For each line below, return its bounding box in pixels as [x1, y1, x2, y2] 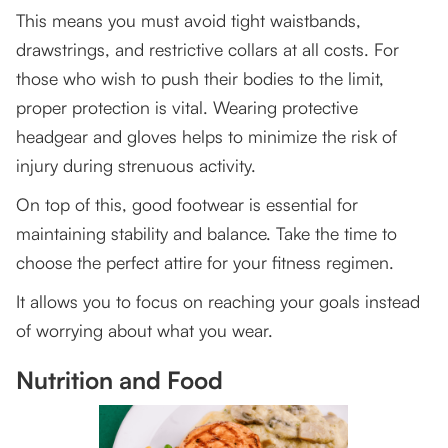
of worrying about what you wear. [16, 319, 273, 342]
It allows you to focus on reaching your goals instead [16, 290, 420, 313]
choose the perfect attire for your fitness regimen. [16, 251, 394, 274]
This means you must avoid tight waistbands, [16, 9, 361, 32]
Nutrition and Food [16, 365, 223, 396]
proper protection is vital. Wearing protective [16, 96, 358, 119]
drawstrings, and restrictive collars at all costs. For [16, 38, 399, 61]
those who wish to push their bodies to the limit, [16, 67, 384, 90]
